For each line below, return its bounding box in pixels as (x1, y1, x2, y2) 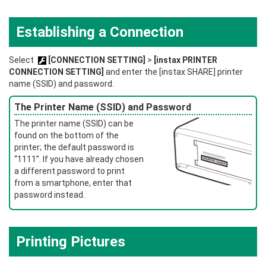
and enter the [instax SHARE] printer (104, 67, 243, 77)
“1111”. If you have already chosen (14, 154, 144, 164)
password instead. (14, 190, 85, 199)
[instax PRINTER (154, 55, 217, 65)
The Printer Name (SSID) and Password (14, 102, 191, 113)
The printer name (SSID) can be (14, 119, 134, 128)
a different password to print (14, 166, 125, 176)
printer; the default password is (14, 142, 134, 152)
